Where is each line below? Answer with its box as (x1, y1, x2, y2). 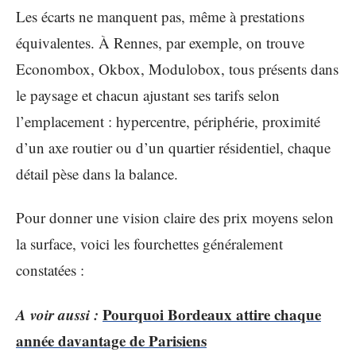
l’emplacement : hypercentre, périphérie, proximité (16, 110, 320, 131)
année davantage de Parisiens (16, 329, 207, 351)
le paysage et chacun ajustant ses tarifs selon (16, 84, 280, 105)
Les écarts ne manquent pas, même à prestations (16, 6, 304, 26)
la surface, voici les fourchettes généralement (16, 234, 283, 253)
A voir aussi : (16, 303, 99, 325)
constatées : (16, 260, 84, 280)
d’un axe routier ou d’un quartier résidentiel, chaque (16, 137, 331, 157)
